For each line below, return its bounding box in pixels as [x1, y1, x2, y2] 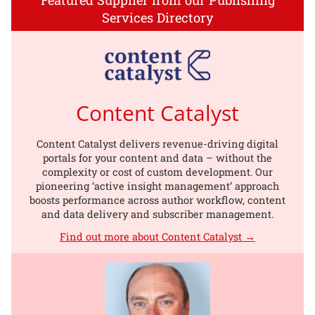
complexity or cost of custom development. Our [42, 165, 273, 179]
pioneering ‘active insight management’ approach [36, 179, 279, 193]
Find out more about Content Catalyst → [60, 230, 255, 244]
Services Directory [101, 8, 214, 26]
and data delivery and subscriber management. [41, 207, 274, 221]
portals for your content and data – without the [43, 150, 272, 165]
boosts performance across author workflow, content [30, 193, 285, 207]
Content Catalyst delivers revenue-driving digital [37, 136, 278, 150]
